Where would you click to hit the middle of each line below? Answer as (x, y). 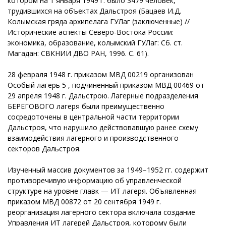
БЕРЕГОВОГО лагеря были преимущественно (86, 106)
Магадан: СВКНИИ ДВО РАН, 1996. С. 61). (78, 53)
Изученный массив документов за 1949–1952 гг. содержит (108, 169)
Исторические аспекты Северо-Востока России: (91, 32)
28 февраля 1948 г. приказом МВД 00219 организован (101, 74)
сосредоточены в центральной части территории (93, 117)
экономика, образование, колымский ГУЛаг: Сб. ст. (95, 42)
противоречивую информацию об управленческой (95, 180)
